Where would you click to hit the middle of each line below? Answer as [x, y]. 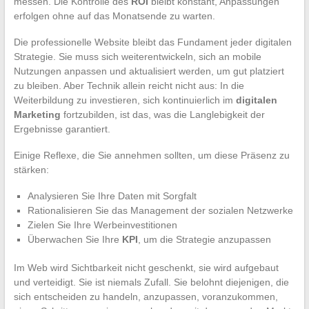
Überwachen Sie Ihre [74, 240]
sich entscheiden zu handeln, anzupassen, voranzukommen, [146, 297]
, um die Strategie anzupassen [204, 240]
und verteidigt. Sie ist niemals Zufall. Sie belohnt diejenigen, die [151, 282]
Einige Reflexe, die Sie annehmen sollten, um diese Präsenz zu [151, 156]
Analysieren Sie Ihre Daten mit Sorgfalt [112, 196]
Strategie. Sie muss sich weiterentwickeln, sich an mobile [137, 57]
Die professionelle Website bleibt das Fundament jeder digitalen [152, 42]
